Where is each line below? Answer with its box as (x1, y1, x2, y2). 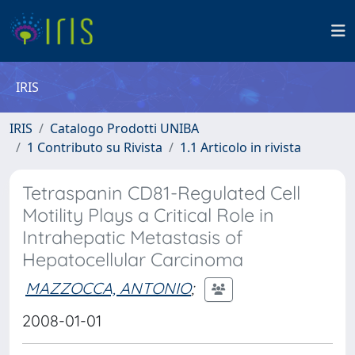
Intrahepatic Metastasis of (22, 226, 242, 249)
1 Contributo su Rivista (27, 139, 162, 156)
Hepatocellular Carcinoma (22, 248, 243, 271)
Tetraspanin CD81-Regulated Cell (22, 181, 300, 204)
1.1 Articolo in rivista (180, 139, 301, 156)
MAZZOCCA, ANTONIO (25, 277, 191, 298)
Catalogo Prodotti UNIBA (50, 120, 199, 137)
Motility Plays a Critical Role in (22, 204, 274, 227)
